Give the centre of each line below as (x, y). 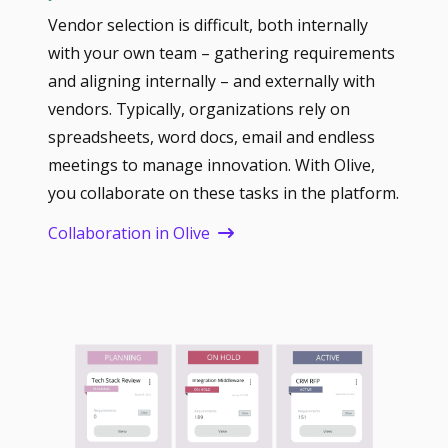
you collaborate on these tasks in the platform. (223, 192)
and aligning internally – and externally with (211, 80)
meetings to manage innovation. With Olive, (211, 164)
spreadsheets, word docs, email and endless (211, 136)
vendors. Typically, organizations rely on (199, 108)
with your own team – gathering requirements (221, 52)
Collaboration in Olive (129, 233)
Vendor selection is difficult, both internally (208, 24)
